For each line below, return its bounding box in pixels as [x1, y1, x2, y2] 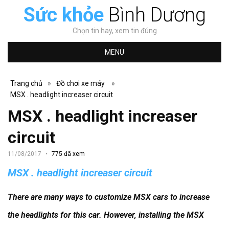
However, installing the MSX [104, 210, 204, 220]
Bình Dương [103, 4, 206, 26]
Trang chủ [10, 79, 42, 87]
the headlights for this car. [8, 210, 104, 220]
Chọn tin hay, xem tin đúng [72, 27, 157, 35]
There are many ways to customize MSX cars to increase [8, 192, 210, 202]
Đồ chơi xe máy [56, 79, 105, 87]
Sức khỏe [23, 4, 104, 26]
